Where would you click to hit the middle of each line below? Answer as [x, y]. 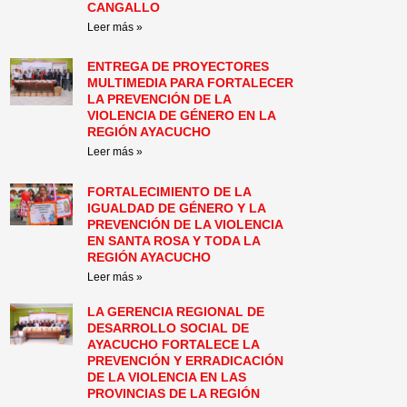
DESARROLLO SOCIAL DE [169, 328]
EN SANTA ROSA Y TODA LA [174, 240]
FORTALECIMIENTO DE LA [169, 191]
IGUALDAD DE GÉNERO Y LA [177, 208]
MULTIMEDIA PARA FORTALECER [191, 83]
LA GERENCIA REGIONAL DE [176, 311]
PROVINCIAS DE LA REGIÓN [174, 393]
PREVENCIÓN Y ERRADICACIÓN [186, 360]
